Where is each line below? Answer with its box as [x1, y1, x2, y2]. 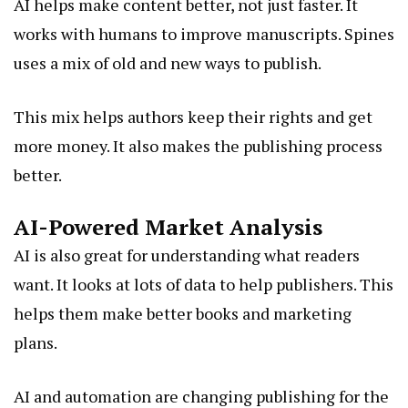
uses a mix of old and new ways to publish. [14, 52, 321, 75]
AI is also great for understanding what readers [14, 244, 360, 267]
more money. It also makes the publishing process [14, 135, 382, 158]
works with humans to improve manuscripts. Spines [14, 23, 394, 46]
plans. [14, 331, 57, 354]
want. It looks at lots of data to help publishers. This [14, 273, 393, 296]
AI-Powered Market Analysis [14, 212, 322, 242]
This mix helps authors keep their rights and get [14, 106, 372, 128]
